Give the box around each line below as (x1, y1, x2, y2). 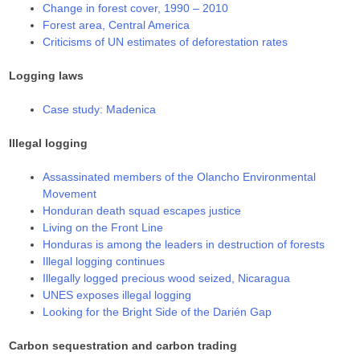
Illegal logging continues (43, 254, 166, 268)
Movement (43, 186, 97, 200)
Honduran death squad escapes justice (43, 203, 242, 217)
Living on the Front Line (43, 220, 164, 234)
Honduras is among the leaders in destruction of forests (43, 237, 325, 251)
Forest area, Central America (43, 18, 190, 31)
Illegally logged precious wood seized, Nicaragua (43, 271, 291, 284)
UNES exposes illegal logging (43, 288, 192, 301)
